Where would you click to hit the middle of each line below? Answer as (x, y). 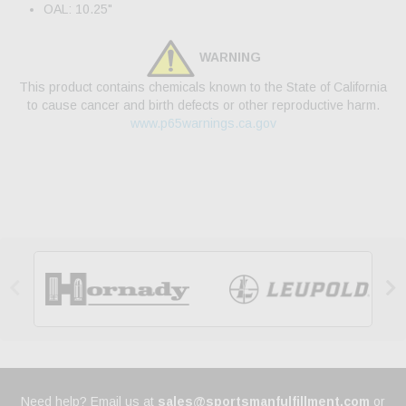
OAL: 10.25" (78, 10)
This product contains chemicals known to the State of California (203, 87)
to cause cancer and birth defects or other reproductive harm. (203, 106)
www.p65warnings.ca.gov (203, 124)
